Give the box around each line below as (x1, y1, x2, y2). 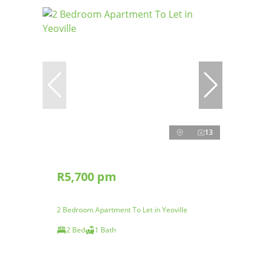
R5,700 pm (57, 168, 117, 185)
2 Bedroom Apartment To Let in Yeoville (57, 204, 188, 215)
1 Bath (95, 224, 116, 235)
